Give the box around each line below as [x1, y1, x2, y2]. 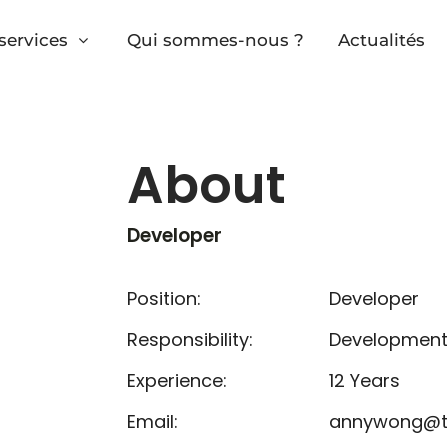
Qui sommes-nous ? [127, 30, 304, 50]
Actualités [338, 30, 425, 50]
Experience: [127, 368, 228, 393]
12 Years [328, 368, 400, 393]
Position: [127, 286, 202, 311]
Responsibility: [127, 327, 254, 352]
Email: [127, 409, 179, 434]
